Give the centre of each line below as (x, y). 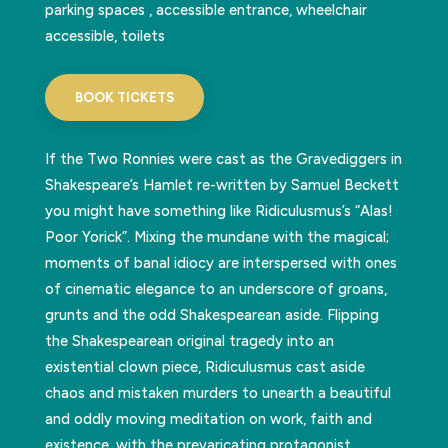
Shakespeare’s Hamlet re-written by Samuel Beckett (221, 184)
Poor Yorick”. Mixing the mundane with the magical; (216, 236)
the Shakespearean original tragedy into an (189, 340)
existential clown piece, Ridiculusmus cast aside (204, 366)
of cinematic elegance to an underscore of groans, (215, 288)
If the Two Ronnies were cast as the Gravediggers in (223, 158)
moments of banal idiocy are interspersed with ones (220, 262)
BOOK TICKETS (124, 96)
